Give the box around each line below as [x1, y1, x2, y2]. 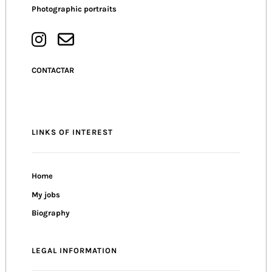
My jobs [31, 189, 60, 199]
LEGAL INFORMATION [31, 245, 117, 255]
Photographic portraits [31, 4, 117, 13]
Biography [31, 208, 70, 218]
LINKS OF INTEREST [31, 127, 113, 137]
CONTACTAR [31, 65, 74, 75]
